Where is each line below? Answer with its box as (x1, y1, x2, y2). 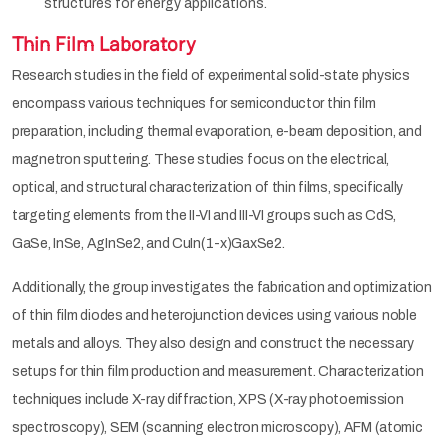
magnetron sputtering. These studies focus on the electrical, (12, 151, 390, 167)
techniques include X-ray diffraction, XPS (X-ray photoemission (12, 391, 404, 407)
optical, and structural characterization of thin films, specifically (12, 179, 403, 195)
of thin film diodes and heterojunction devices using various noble (12, 307, 417, 323)
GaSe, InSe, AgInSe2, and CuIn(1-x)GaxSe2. (12, 235, 285, 251)
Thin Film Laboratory (12, 30, 196, 57)
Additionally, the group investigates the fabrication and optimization (12, 279, 432, 295)
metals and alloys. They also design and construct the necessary (12, 335, 414, 351)
